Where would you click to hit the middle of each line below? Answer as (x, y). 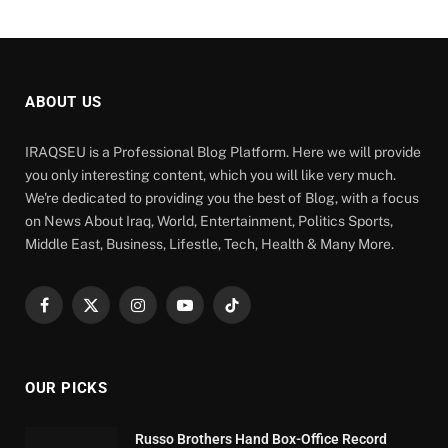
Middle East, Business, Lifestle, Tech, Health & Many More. (209, 244)
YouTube (211, 313)
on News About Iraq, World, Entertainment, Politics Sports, (209, 221)
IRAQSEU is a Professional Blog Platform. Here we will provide (223, 152)
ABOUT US (63, 102)
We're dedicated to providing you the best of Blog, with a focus (222, 198)
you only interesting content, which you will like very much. (210, 175)
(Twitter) (115, 334)
